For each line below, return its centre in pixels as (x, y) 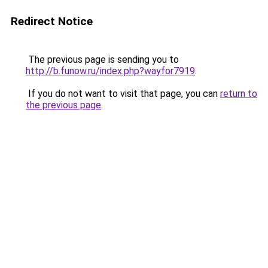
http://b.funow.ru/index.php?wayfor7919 (110, 71)
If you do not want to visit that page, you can (123, 94)
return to (239, 94)
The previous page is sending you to (102, 60)
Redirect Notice (52, 21)
